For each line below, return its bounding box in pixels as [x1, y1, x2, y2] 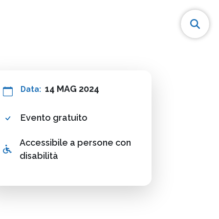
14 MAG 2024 [45, 84, 99, 94]
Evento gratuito [21, 112, 88, 123]
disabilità [20, 151, 58, 161]
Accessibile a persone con [20, 137, 131, 148]
